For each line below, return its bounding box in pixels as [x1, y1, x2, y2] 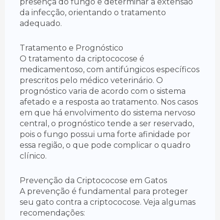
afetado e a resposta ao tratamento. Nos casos [20, 97, 198, 107]
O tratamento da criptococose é [20, 54, 144, 64]
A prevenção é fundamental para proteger [20, 187, 188, 196]
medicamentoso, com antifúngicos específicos [20, 65, 199, 75]
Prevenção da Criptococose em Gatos [20, 176, 167, 186]
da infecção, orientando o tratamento [20, 8, 166, 18]
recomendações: [20, 208, 85, 218]
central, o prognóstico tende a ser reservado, [20, 119, 194, 129]
